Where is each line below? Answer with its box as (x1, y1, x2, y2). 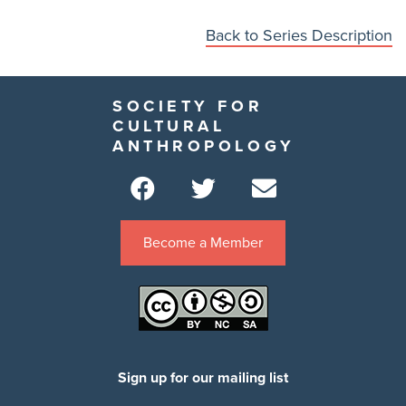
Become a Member (143, 233, 263, 252)
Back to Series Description (206, 24, 392, 45)
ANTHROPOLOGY (112, 135, 295, 156)
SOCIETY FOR (112, 95, 264, 116)
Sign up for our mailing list (118, 368, 288, 387)
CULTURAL (112, 115, 226, 136)
